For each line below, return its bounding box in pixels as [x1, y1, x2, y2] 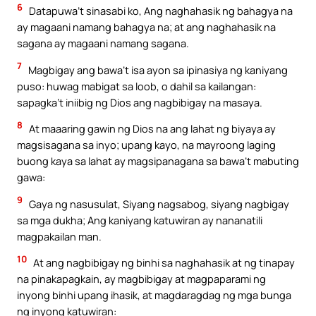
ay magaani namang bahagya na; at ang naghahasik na [17, 20, 276, 35]
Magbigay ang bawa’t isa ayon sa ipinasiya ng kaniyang [26, 62, 288, 77]
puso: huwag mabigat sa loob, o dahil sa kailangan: [17, 78, 256, 93]
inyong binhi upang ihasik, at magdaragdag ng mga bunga [17, 288, 291, 303]
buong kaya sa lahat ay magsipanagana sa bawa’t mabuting [17, 154, 299, 169]
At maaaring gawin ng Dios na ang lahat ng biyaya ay [27, 121, 276, 136]
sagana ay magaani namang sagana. [17, 36, 189, 51]
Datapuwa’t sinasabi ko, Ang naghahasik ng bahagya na [27, 4, 293, 18]
